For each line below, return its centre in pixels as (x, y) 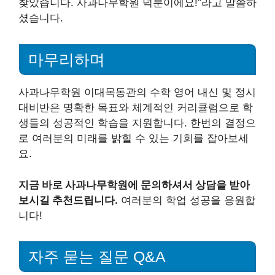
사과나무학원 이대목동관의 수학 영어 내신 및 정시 (137, 92)
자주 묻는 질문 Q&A (97, 257)
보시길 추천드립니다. (68, 200)
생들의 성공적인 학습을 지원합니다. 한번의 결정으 (137, 123)
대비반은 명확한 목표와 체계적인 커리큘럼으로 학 (136, 107)
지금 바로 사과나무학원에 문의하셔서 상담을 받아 (134, 184)
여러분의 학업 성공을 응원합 (187, 200)
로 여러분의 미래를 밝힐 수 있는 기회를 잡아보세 (134, 138)
